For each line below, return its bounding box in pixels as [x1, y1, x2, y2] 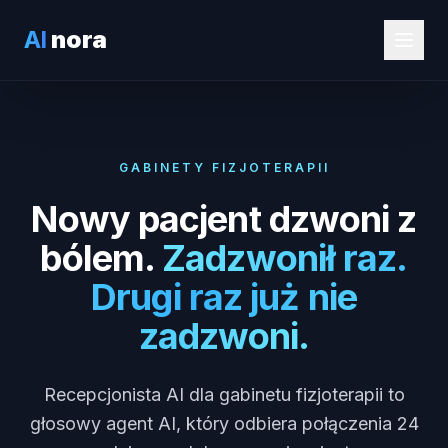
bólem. [40, 236, 155, 280]
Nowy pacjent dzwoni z [31, 197, 417, 241]
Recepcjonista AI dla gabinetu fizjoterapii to [43, 384, 405, 405]
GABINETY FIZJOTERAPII [118, 160, 330, 175]
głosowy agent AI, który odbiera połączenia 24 [29, 413, 419, 434]
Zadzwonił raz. [162, 236, 408, 280]
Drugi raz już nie [91, 275, 357, 319]
